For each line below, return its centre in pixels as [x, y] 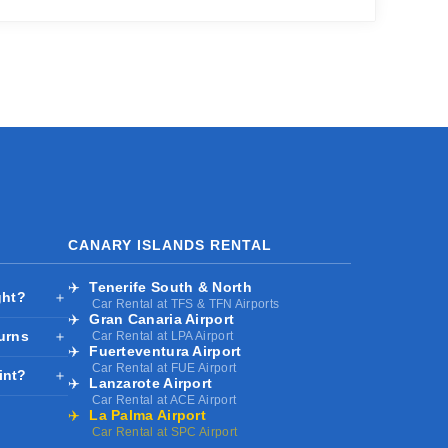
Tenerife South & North [170, 287]
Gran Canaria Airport [162, 319]
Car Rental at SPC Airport [164, 432]
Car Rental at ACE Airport [164, 400]
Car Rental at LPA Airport [162, 336]
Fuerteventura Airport [165, 351]
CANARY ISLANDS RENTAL [169, 245]
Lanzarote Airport [151, 383]
